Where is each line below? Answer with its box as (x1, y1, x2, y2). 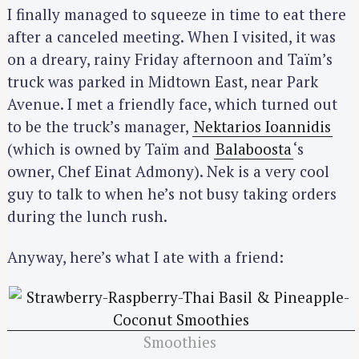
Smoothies (143, 332, 216, 353)
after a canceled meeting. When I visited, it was (7, 26, 336, 46)
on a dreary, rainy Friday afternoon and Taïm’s (7, 49, 333, 69)
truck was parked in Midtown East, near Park (7, 71, 318, 91)
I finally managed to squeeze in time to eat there (7, 4, 346, 24)
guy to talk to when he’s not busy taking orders (7, 184, 337, 204)
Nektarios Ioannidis (194, 116, 331, 136)
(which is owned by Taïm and (7, 139, 214, 159)
